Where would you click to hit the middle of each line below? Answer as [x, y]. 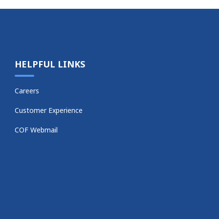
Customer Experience [49, 110]
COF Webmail [36, 130]
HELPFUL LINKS [50, 64]
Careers [27, 91]
